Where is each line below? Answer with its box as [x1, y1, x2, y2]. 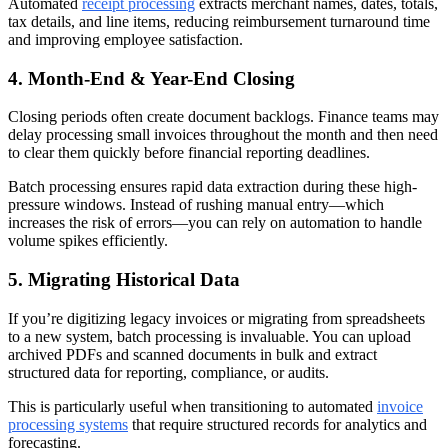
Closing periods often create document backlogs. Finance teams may [8, 108, 439, 126]
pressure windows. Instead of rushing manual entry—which [8, 196, 384, 214]
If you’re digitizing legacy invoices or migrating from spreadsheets [8, 309, 425, 327]
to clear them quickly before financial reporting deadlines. [8, 144, 370, 162]
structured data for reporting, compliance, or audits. [8, 363, 329, 381]
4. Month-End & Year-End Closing [8, 67, 295, 89]
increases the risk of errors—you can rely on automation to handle [8, 214, 422, 232]
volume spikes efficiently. [8, 232, 168, 250]
